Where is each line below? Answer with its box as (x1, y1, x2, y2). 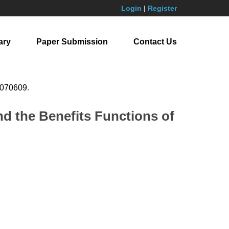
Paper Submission (36, 37, 108, 46)
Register (148, 4, 177, 12)
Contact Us (133, 37, 177, 46)
